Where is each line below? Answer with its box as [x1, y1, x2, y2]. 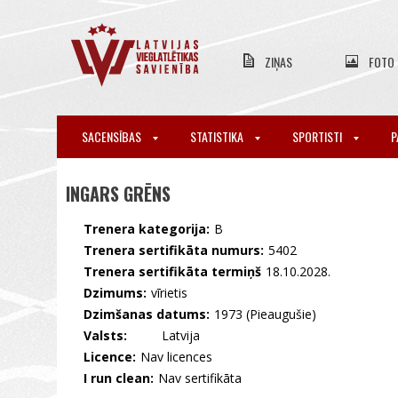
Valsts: [84, 327, 127, 344]
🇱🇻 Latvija [131, 329, 200, 343]
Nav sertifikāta [158, 370, 242, 386]
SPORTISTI [292, 127, 345, 146]
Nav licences [140, 348, 212, 365]
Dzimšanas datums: [84, 306, 210, 322]
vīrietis [151, 284, 187, 301]
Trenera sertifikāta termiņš [84, 263, 261, 280]
